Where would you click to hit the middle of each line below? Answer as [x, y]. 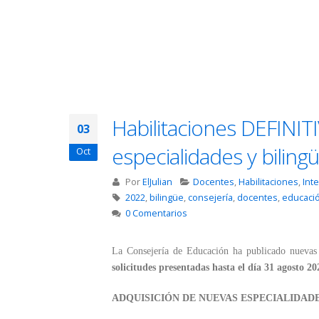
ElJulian [157, 182]
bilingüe [166, 198]
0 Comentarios [156, 214]
